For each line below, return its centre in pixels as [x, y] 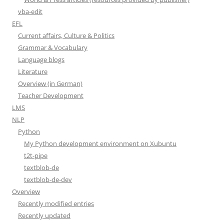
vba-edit [30, 11]
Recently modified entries [56, 203]
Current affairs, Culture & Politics [66, 35]
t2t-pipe [36, 155]
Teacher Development [51, 95]
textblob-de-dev [48, 179]
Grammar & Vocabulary [53, 47]
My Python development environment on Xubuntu [100, 143]
